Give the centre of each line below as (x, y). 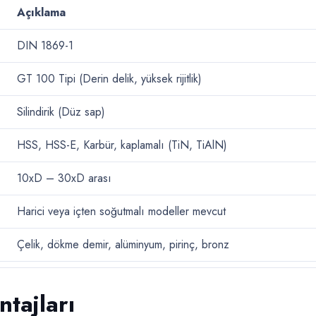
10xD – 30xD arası (64, 178)
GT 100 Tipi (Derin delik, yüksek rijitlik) (109, 78)
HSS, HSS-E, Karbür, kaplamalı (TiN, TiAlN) (122, 145)
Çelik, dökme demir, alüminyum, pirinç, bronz (123, 244)
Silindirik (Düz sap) (61, 111)
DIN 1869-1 (45, 45)
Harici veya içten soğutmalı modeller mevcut (121, 211)
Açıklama (41, 12)
